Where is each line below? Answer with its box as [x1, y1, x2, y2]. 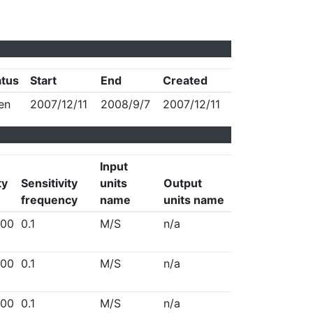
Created [162, 73, 208, 87]
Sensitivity [20, 176, 78, 190]
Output [163, 176, 202, 190]
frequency [20, 193, 78, 207]
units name [163, 193, 224, 207]
